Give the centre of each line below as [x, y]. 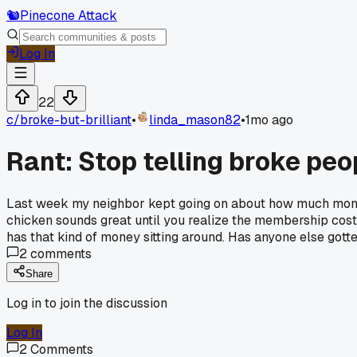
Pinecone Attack [69, 16]
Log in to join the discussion [87, 303]
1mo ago [269, 120]
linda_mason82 [195, 120]
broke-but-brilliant [76, 120]
